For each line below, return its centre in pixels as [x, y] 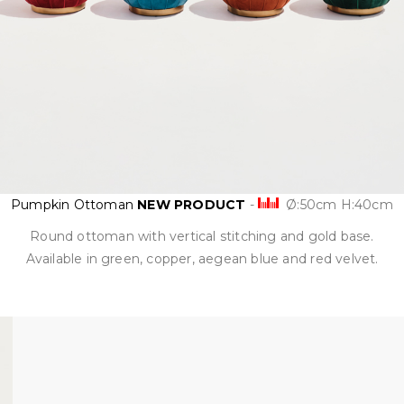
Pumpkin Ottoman [74, 205]
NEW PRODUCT [193, 205]
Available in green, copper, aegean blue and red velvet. [202, 259]
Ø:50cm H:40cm [338, 205]
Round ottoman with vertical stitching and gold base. [202, 236]
